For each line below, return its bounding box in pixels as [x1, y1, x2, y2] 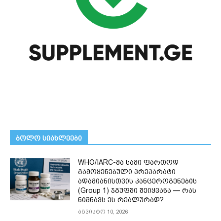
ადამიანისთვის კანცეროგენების [78, 177, 197, 185]
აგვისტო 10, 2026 [78, 209, 128, 216]
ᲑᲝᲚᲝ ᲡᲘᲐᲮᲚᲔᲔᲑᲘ [16, 134, 82, 143]
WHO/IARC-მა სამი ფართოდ [78, 158, 179, 167]
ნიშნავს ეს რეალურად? [78, 196, 164, 204]
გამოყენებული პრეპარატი [78, 168, 176, 176]
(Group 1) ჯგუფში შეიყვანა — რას [78, 186, 197, 195]
